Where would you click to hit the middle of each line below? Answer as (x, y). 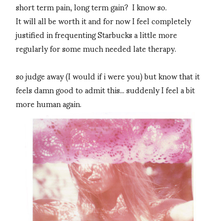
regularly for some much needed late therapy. (96, 48)
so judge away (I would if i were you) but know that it (108, 76)
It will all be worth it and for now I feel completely (103, 21)
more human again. (49, 104)
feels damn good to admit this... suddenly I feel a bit (105, 90)
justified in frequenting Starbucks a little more (96, 35)
